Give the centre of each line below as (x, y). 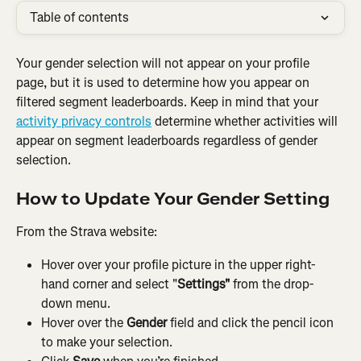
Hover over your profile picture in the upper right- (178, 264)
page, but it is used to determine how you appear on (164, 83)
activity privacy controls (84, 121)
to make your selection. (107, 342)
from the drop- (272, 284)
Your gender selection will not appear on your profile (164, 63)
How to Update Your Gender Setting (173, 200)
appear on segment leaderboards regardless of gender (168, 141)
